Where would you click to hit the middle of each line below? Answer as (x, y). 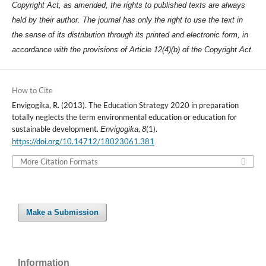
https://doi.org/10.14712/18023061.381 (83, 142)
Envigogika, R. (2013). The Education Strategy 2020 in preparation (125, 105)
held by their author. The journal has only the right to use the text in (127, 20)
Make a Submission (63, 213)
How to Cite (32, 91)
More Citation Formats (59, 162)
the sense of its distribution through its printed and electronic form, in (130, 35)
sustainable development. (56, 129)
